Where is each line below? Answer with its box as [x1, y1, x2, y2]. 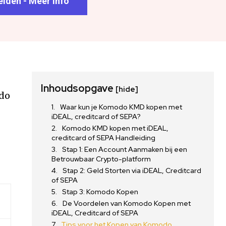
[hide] [116, 84, 139, 94]
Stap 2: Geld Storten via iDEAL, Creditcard [63, 166, 202, 175]
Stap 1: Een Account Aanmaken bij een [62, 145, 188, 154]
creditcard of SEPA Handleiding [51, 133, 156, 142]
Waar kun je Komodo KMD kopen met [60, 102, 183, 111]
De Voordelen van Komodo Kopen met [63, 199, 191, 208]
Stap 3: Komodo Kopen [62, 187, 139, 196]
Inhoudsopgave [41, 82, 116, 95]
